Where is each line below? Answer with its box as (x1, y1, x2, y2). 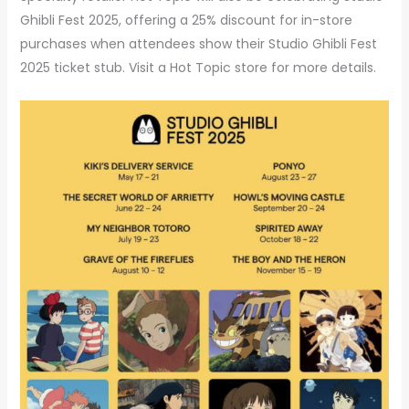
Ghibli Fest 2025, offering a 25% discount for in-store (19, 11, 352, 30)
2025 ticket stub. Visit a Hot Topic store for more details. (19, 58, 376, 78)
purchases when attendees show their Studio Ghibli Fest (19, 35, 377, 54)
